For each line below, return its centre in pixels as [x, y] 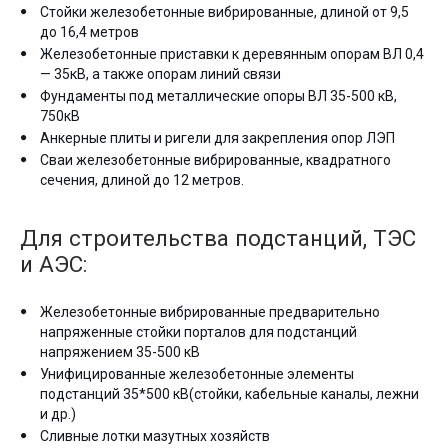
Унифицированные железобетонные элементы [197, 374]
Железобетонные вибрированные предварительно [210, 312]
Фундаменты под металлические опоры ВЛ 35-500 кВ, [218, 96]
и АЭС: [53, 264]
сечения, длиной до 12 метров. [142, 180]
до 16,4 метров [89, 32]
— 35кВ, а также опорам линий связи [160, 74]
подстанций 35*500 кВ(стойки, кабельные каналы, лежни [229, 394]
